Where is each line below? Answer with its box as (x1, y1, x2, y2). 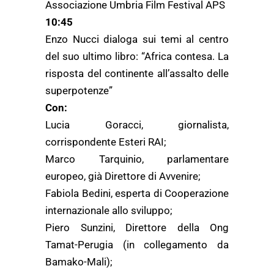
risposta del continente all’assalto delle (45, 67, 229, 80)
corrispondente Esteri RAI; (45, 136, 166, 148)
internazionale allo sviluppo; (45, 204, 172, 217)
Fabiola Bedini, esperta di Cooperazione (45, 187, 229, 199)
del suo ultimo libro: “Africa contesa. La (45, 50, 229, 62)
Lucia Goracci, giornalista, (45, 119, 229, 131)
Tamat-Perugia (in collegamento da (45, 239, 229, 251)
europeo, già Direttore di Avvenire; (45, 170, 201, 182)
